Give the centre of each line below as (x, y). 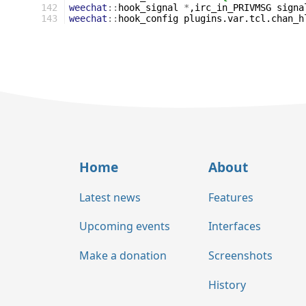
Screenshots (240, 256)
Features (231, 197)
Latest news (110, 197)
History (227, 284)
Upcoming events (125, 226)
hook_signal (148, 8)
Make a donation (123, 256)
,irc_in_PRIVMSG (230, 8)
